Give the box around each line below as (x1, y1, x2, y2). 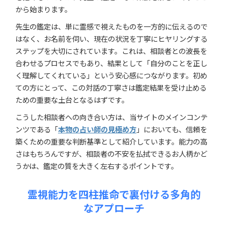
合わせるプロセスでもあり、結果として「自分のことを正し (15, 58, 207, 68)
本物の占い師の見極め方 (58, 124, 136, 134)
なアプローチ (83, 201, 145, 215)
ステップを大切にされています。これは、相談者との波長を (15, 45, 207, 56)
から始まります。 (15, 4, 72, 14)
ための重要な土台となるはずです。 (15, 94, 129, 105)
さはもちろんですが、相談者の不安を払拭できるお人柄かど (15, 148, 207, 159)
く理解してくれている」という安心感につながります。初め (15, 70, 207, 80)
